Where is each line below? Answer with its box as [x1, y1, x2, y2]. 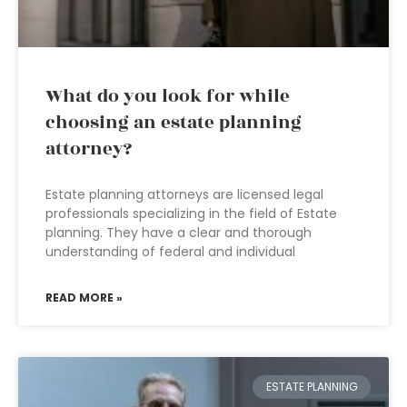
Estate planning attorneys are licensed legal [45, 185, 323, 203]
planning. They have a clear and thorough [45, 223, 312, 242]
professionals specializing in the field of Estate [45, 204, 337, 223]
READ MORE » [45, 290, 123, 305]
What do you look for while [45, 83, 290, 110]
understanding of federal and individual [45, 243, 295, 261]
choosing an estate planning [45, 109, 302, 136]
